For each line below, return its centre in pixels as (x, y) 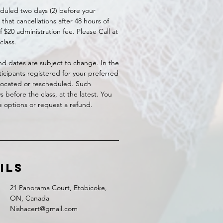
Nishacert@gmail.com (44, 209)
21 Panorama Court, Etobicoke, (58, 188)
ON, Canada (30, 198)
